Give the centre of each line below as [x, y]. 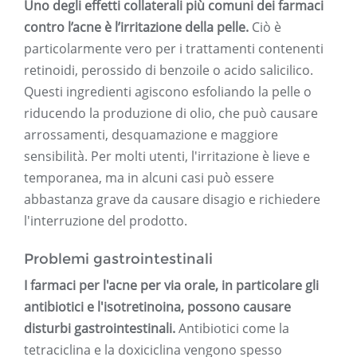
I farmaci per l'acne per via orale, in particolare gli [171, 286]
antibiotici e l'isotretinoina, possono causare [157, 307]
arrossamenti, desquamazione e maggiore [151, 135]
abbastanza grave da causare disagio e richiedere [172, 200]
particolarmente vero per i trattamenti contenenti [174, 49]
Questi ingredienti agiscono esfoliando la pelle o [168, 92]
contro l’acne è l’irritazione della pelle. [136, 27]
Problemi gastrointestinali [118, 259]
